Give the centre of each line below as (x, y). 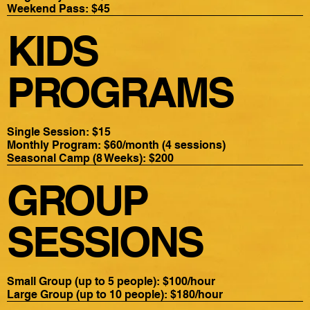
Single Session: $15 (59, 131)
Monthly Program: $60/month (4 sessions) (117, 145)
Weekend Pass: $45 (59, 9)
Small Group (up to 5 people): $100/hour (111, 281)
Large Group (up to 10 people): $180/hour (115, 294)
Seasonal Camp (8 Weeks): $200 (91, 158)
